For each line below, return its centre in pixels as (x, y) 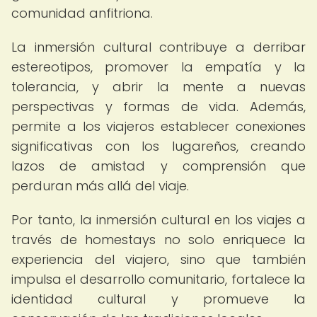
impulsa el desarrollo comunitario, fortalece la (158, 279)
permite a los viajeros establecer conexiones (158, 126)
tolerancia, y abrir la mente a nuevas (158, 87)
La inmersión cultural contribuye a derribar (158, 47)
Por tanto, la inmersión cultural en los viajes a (158, 220)
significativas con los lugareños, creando (158, 146)
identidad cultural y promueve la (158, 299)
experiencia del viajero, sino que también (158, 259)
